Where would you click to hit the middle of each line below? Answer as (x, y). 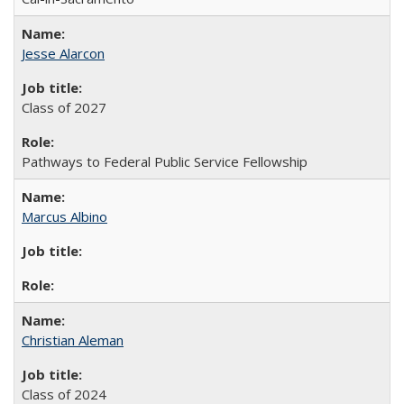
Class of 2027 (64, 107)
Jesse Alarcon (63, 53)
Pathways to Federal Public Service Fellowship (165, 161)
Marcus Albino (64, 216)
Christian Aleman (73, 340)
